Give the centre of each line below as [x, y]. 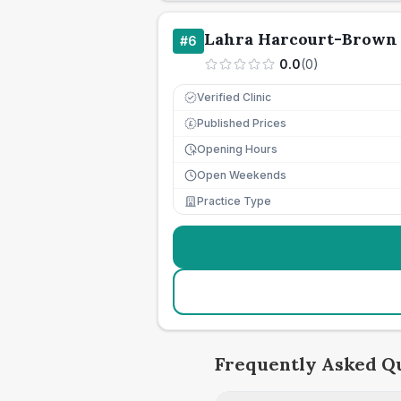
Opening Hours [237, 149]
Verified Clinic [234, 97]
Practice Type [234, 201]
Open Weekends [242, 175]
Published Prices [242, 123]
